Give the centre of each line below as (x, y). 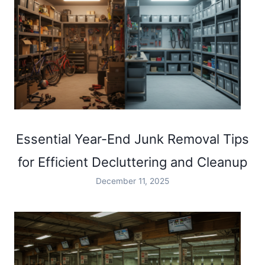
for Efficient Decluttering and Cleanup (132, 162)
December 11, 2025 (132, 181)
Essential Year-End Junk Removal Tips (132, 139)
